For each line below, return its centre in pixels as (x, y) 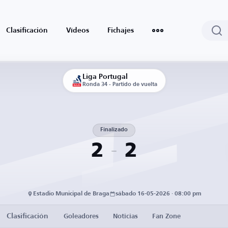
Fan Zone (166, 216)
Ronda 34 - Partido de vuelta (120, 85)
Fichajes (121, 31)
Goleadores (81, 216)
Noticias (125, 216)
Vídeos (78, 31)
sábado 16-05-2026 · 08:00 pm (158, 194)
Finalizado (114, 130)
